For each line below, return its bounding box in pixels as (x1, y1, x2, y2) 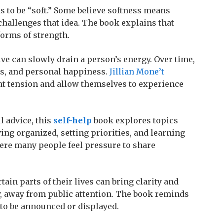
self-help (53, 115, 92, 125)
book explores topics (92, 115, 178, 125)
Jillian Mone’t (110, 67, 164, 76)
